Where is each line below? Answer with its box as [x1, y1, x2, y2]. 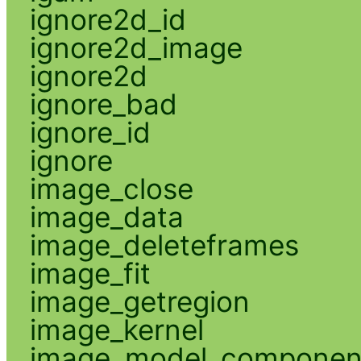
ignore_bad [29, 86, 177, 121]
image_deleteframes [29, 227, 299, 262]
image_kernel [29, 312, 204, 346]
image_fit [29, 255, 151, 290]
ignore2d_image [29, 30, 243, 64]
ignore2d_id [29, 2, 186, 36]
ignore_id [29, 114, 151, 149]
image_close [29, 171, 193, 205]
